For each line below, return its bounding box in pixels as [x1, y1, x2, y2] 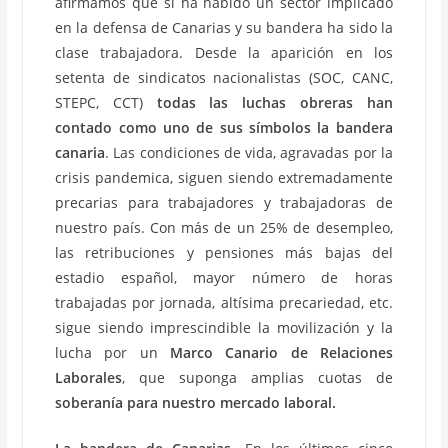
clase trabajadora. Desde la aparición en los [55, 43, 393, 62]
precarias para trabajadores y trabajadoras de [55, 193, 393, 212]
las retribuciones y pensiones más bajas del [55, 243, 393, 262]
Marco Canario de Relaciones [170, 343, 393, 362]
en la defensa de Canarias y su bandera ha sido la [55, 18, 393, 37]
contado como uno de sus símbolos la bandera [55, 118, 393, 137]
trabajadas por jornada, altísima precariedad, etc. [55, 293, 393, 312]
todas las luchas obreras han [156, 93, 393, 112]
